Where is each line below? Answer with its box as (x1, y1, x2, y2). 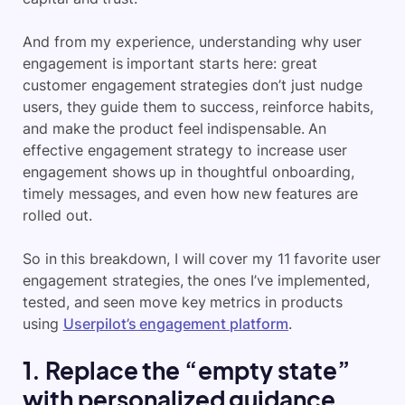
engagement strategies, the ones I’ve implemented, (23, 271, 370, 289)
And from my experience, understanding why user (23, 33, 363, 51)
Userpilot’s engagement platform (62, 315, 289, 333)
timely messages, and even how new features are (23, 184, 358, 202)
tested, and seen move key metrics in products (23, 293, 343, 311)
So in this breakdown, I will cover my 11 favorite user (23, 250, 381, 268)
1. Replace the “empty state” (23, 355, 351, 385)
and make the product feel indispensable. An (23, 119, 327, 137)
